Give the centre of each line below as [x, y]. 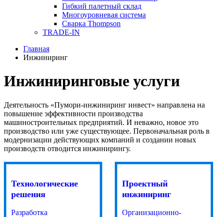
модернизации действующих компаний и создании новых [100, 139]
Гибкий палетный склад [102, 6]
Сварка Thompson [91, 23]
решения [28, 194]
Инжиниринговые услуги [92, 81]
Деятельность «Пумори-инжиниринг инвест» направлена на [104, 105]
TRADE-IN [61, 32]
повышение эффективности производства [73, 113]
